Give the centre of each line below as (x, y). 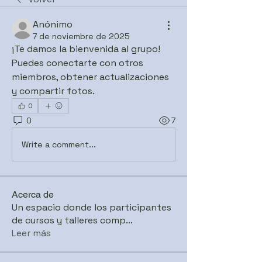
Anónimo (53, 24)
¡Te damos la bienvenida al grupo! (86, 49)
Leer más (31, 233)
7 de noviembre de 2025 (81, 36)
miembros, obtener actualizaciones (90, 77)
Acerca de (33, 194)
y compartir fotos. (53, 91)
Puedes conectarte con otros (77, 63)
